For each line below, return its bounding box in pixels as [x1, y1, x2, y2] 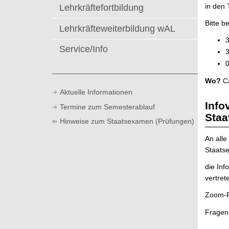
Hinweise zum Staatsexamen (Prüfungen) [60, 117, 194, 126]
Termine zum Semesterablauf [60, 102, 155, 111]
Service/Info [59, 43, 108, 54]
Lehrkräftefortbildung [59, 3, 144, 13]
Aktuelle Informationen [60, 88, 132, 96]
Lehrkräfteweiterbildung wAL [59, 23, 175, 34]
